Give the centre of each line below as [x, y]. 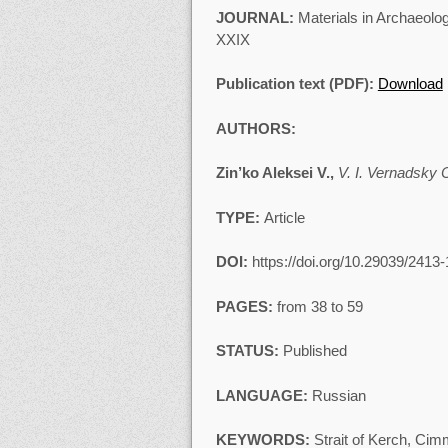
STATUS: [249, 351]
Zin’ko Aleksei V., [274, 173]
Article [284, 217]
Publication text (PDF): [296, 84]
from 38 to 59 [319, 306]
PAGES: [246, 306]
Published [314, 351]
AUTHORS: [255, 128]
